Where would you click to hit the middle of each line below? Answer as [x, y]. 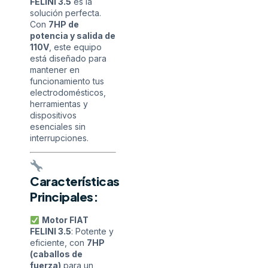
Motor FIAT [65, 220]
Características [75, 181]
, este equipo [75, 47]
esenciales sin [58, 127]
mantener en [55, 70]
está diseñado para [68, 59]
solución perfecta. [66, 13]
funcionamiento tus [67, 81]
